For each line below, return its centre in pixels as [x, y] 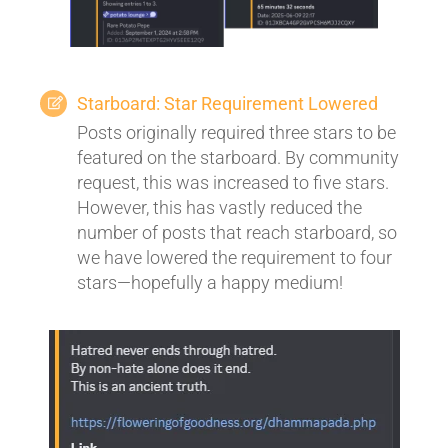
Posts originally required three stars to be [236, 132]
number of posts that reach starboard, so [237, 232]
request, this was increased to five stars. [233, 182]
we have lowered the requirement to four [234, 257]
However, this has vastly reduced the [219, 207]
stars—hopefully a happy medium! [210, 282]
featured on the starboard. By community [238, 157]
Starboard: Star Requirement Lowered [227, 103]
